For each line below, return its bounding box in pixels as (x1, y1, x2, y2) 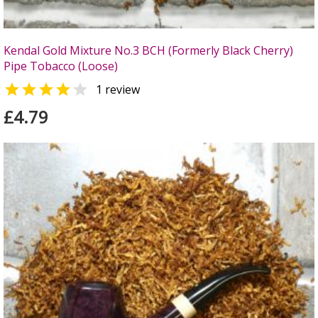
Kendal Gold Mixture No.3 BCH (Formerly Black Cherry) (4, 43, 293, 58)
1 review (96, 82, 140, 97)
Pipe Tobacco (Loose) (4, 58, 118, 74)
